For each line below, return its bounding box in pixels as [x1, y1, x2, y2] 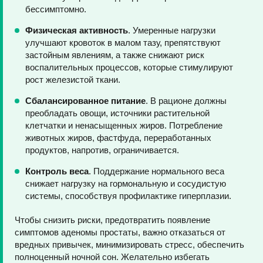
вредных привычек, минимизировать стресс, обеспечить [15, 240, 244, 249]
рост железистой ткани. [25, 75, 120, 85]
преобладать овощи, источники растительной [25, 108, 210, 118]
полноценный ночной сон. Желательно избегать [15, 252, 210, 262]
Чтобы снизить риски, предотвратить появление [15, 215, 210, 225]
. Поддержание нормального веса [89, 166, 224, 176]
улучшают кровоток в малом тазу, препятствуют [25, 38, 221, 48]
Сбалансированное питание [25, 96, 146, 106]
